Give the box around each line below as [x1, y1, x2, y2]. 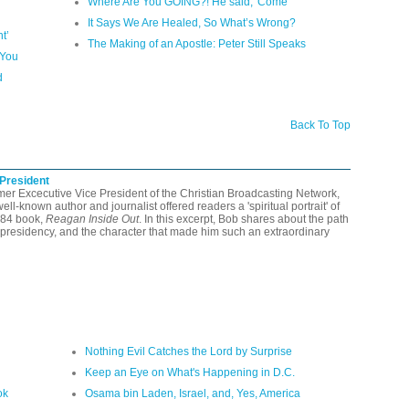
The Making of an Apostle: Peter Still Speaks [88, 37, 306, 50]
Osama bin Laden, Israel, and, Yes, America [85, 386, 300, 400]
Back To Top [290, 118, 351, 131]
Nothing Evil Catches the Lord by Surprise [85, 344, 292, 358]
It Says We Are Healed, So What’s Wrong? [88, 16, 296, 29]
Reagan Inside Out [46, 212, 139, 225]
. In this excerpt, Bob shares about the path [139, 212, 349, 225]
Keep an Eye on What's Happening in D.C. [85, 365, 295, 379]
